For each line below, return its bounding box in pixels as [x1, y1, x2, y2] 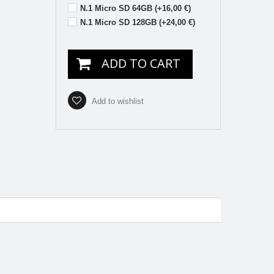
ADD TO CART [101, 54, 180, 72]
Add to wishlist [89, 96, 144, 106]
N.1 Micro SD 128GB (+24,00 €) [80, 17, 195, 27]
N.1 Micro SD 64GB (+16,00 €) [80, 3, 191, 13]
